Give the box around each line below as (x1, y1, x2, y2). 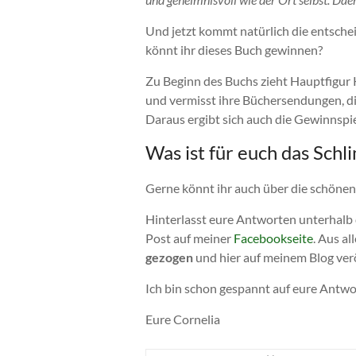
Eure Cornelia (145, 311, 220, 327)
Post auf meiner (145, 230, 234, 246)
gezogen (145, 250, 193, 265)
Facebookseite (234, 230, 313, 246)
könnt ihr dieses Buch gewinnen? (145, 42, 323, 57)
